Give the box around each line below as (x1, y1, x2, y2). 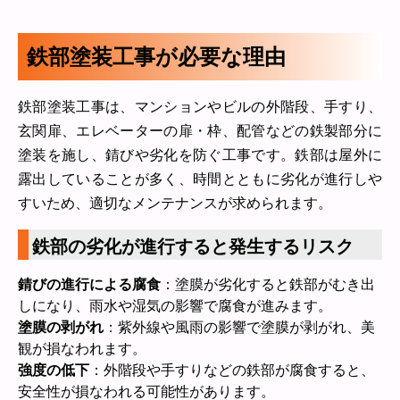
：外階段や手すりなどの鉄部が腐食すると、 (89, 362, 375, 378)
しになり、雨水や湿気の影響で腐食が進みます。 (18, 298, 332, 313)
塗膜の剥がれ (18, 320, 104, 335)
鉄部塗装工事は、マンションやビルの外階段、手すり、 (18, 99, 382, 114)
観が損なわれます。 (18, 341, 146, 356)
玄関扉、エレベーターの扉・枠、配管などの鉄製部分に (18, 123, 382, 138)
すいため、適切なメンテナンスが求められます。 (18, 196, 332, 211)
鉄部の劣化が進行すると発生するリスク (32, 237, 354, 256)
